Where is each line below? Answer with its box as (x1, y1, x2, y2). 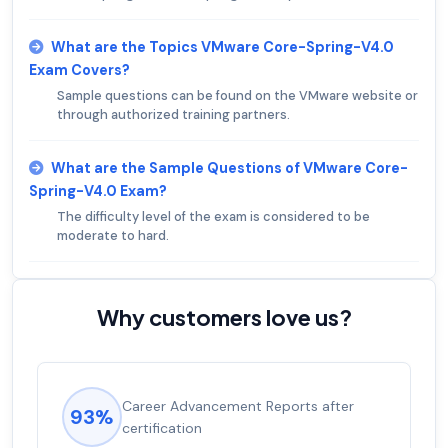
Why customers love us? (96, 302, 352, 331)
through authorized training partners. (57, 105, 290, 123)
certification (122, 418, 202, 437)
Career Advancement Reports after (122, 396, 354, 415)
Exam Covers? (29, 60, 130, 79)
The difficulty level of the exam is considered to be (57, 207, 370, 225)
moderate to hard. (57, 226, 169, 244)
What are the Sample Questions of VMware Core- (51, 158, 408, 177)
